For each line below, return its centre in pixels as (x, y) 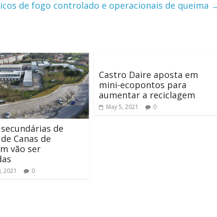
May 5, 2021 (122, 107)
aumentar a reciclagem (147, 95)
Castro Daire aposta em (148, 74)
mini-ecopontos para (143, 85)
